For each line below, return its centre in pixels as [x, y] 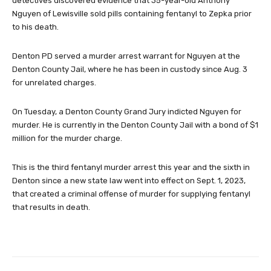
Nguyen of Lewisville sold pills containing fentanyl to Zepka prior [132, 14]
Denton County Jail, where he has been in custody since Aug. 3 [130, 69]
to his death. [35, 27]
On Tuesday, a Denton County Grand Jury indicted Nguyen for [127, 112]
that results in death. [51, 207]
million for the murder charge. [67, 138]
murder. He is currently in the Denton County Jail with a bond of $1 [135, 125]
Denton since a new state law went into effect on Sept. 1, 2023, [129, 181]
